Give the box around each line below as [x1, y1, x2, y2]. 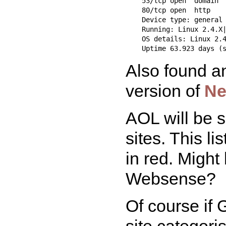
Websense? [126, 168, 216, 188]
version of [126, 81, 204, 100]
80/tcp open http [126, 6, 210, 14]
